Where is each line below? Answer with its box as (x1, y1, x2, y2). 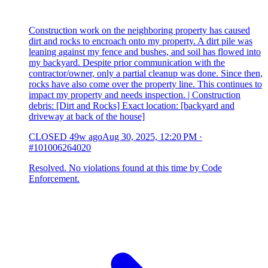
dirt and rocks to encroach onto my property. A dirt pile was (29, 35, 252, 46)
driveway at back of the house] (29, 111, 145, 121)
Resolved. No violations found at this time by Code (29, 162, 222, 173)
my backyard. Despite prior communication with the (29, 57, 225, 68)
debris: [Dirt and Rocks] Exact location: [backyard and (29, 100, 234, 111)
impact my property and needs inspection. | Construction (29, 89, 240, 100)
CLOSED (29, 131, 67, 142)
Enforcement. (29, 173, 80, 184)
